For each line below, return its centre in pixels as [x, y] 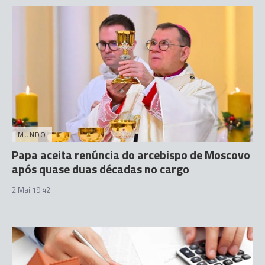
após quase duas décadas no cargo [101, 169]
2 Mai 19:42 [31, 190]
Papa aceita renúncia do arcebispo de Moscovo [131, 154]
